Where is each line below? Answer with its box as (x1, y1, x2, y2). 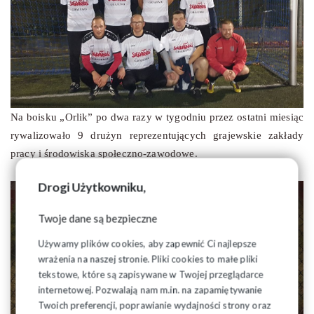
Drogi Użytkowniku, (38, 179, 146, 195)
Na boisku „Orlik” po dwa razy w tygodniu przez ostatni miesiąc (11, 111, 303, 123)
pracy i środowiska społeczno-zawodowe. (11, 148, 200, 160)
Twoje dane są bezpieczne (38, 212, 158, 225)
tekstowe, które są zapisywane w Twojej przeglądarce (38, 268, 264, 280)
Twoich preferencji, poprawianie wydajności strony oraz (38, 299, 271, 311)
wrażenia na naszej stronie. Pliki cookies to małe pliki (38, 253, 258, 265)
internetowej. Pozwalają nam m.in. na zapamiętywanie (38, 284, 263, 296)
